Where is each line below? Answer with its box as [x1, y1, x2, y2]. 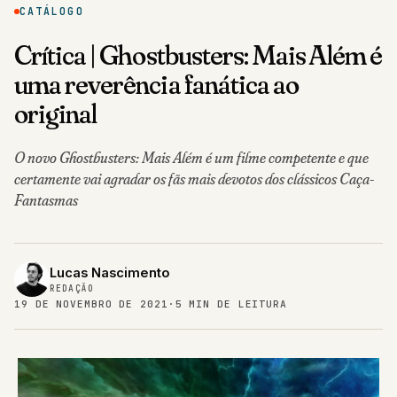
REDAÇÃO [50, 283, 95, 295]
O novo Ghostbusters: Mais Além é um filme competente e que [14, 148, 369, 167]
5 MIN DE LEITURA [175, 298, 287, 311]
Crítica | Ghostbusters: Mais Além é [14, 37, 383, 73]
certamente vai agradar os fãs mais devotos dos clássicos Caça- [14, 169, 374, 189]
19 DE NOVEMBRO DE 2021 [14, 298, 168, 311]
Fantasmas [14, 191, 78, 210]
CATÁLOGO [19, 4, 84, 19]
